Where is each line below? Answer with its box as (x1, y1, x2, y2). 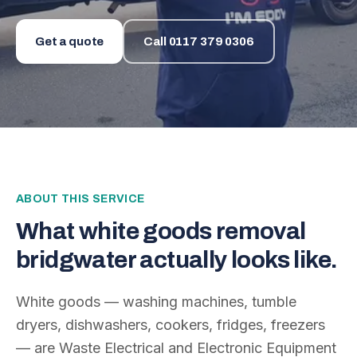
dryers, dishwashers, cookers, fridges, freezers (16, 316, 325, 333)
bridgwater (16, 247, 135, 273)
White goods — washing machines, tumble (16, 293, 296, 310)
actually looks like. (135, 247, 338, 273)
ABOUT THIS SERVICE (16, 193, 145, 205)
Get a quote (35, 35, 104, 48)
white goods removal (79, 218, 306, 244)
